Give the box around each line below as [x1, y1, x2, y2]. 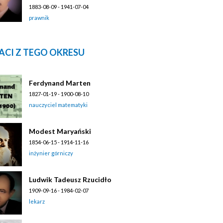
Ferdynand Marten [29, 78, 91, 87]
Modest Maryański [29, 126, 91, 135]
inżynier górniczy [29, 149, 73, 156]
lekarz [29, 198, 45, 205]
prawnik [29, 14, 49, 21]
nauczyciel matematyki [29, 101, 88, 108]
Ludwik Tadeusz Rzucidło [29, 175, 111, 184]
